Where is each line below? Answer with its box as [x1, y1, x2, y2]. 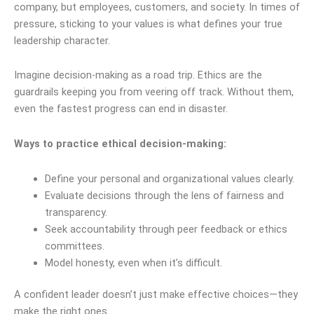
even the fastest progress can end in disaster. [14, 102, 228, 116]
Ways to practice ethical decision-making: [14, 137, 226, 150]
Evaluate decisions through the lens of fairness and [44, 189, 284, 202]
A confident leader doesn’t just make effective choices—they [14, 288, 298, 301]
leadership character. [14, 34, 110, 47]
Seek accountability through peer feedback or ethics [44, 222, 287, 235]
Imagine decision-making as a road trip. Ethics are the [14, 69, 262, 82]
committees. [44, 239, 104, 252]
